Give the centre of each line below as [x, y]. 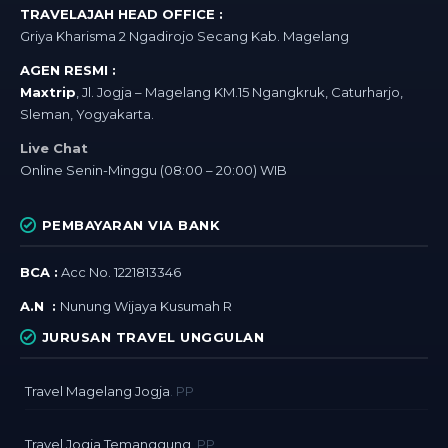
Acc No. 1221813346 [119, 272]
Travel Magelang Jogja [97, 391]
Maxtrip [48, 92]
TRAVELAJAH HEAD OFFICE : [121, 14]
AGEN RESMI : [68, 70]
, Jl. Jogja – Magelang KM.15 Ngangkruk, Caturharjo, [239, 92]
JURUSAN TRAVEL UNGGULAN [152, 337]
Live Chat [54, 148]
